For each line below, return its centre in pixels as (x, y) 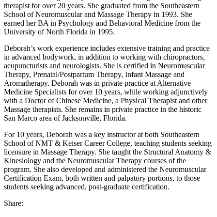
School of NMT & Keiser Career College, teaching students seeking (108, 143)
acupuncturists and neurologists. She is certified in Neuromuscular (104, 65)
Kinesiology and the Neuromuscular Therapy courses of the (95, 160)
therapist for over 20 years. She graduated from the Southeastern (102, 5)
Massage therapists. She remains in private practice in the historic (103, 109)
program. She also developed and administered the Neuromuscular (105, 169)
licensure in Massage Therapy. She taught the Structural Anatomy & (108, 152)
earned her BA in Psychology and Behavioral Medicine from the (102, 23)
